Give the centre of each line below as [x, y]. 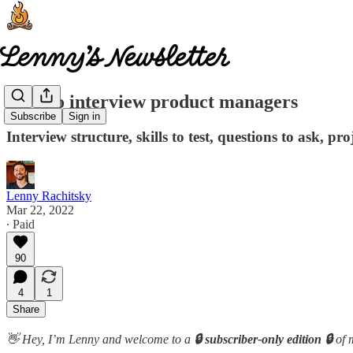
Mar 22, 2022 [40, 210]
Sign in [84, 117]
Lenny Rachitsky [49, 195]
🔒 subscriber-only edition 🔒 [263, 339]
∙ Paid [20, 224]
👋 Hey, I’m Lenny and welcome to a [98, 339]
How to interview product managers [152, 101]
